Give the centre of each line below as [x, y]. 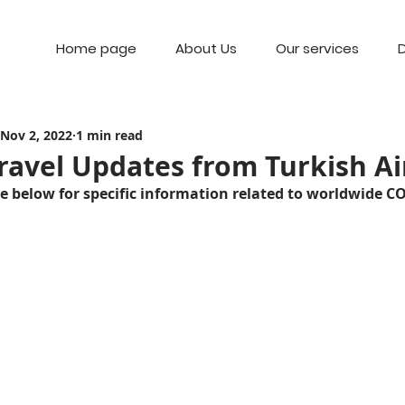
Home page [96, 48]
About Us [206, 48]
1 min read [109, 135]
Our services [317, 48]
